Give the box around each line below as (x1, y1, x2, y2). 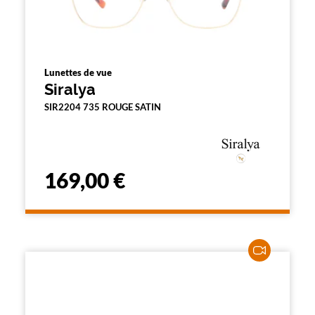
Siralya (44, 80, 96, 98)
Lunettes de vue (44, 67, 112, 78)
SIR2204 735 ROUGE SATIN (44, 101, 161, 112)
